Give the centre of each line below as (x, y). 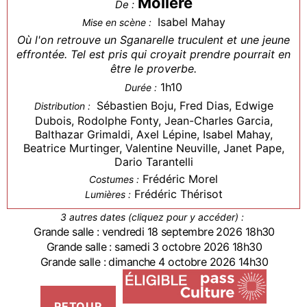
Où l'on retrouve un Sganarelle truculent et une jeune (153, 40)
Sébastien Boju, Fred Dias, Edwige (185, 106)
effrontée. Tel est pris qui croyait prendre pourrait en (153, 54)
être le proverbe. (153, 69)
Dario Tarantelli (153, 162)
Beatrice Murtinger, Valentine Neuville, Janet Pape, (153, 148)
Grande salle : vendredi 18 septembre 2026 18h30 (154, 232)
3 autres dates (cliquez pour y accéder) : (152, 217)
